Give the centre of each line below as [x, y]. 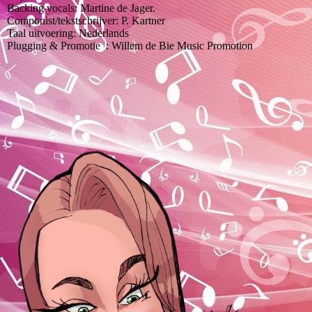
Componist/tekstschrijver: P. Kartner [86, 21]
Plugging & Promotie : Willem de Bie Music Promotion [130, 46]
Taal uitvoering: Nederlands [68, 33]
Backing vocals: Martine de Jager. [81, 8]
